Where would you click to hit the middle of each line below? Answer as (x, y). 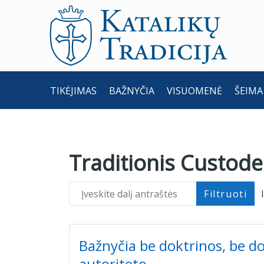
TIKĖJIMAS (73, 90)
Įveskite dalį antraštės (116, 191)
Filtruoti (226, 194)
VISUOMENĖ (194, 90)
